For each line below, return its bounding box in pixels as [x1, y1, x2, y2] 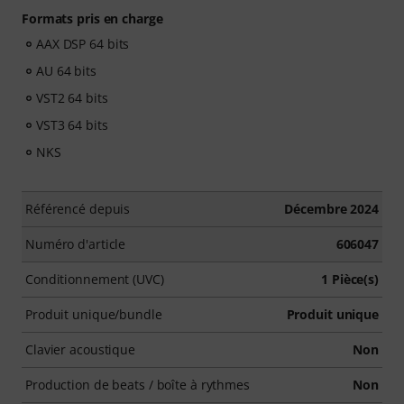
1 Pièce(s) [321, 271, 379, 288]
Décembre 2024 [284, 200, 379, 217]
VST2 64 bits [36, 89, 108, 106]
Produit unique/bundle [25, 306, 162, 323]
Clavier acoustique [25, 341, 136, 358]
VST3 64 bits [36, 116, 108, 133]
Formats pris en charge [22, 10, 163, 27]
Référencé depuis [25, 200, 131, 217]
